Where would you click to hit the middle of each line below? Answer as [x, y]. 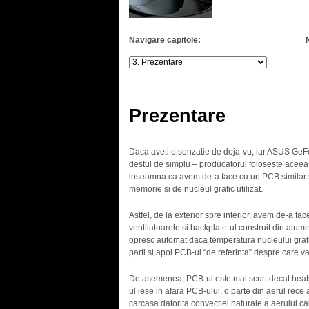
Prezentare [177, 116]
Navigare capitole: [165, 40]
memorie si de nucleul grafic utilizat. [196, 189]
